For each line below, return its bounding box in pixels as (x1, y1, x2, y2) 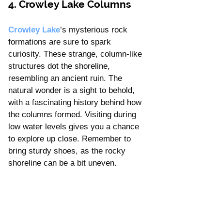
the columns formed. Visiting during (8, 109, 139, 119)
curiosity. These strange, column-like (8, 49, 144, 59)
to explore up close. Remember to (8, 134, 133, 143)
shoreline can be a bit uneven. (8, 158, 117, 168)
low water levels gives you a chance (8, 122, 141, 131)
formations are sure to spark (8, 37, 113, 46)
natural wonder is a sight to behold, (8, 85, 137, 95)
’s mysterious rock (60, 25, 130, 34)
